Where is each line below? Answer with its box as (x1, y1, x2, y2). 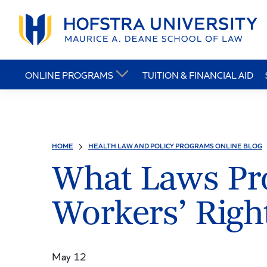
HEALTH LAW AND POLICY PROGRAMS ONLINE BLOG (88, 141, 262, 150)
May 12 (52, 249, 86, 263)
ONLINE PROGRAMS (25, 68, 113, 81)
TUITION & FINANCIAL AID (142, 68, 253, 81)
